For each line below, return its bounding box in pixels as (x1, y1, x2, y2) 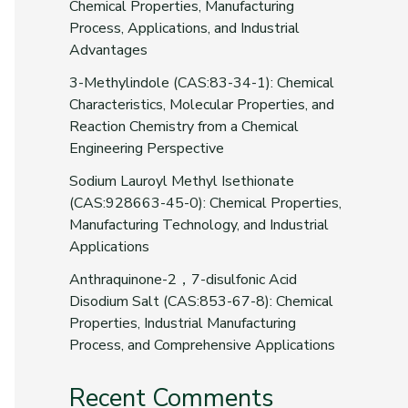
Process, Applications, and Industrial (69, 18, 300, 39)
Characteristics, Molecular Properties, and (69, 95, 334, 116)
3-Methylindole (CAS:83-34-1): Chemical (69, 73, 334, 94)
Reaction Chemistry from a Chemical (69, 117, 299, 138)
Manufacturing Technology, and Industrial (69, 215, 329, 236)
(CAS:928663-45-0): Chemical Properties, (69, 193, 342, 214)
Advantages (69, 40, 148, 61)
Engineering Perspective (69, 138, 224, 159)
